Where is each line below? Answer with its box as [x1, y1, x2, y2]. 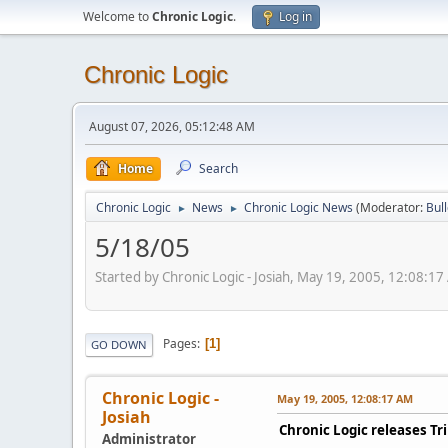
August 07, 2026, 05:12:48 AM [89, 118, 255, 135]
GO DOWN [91, 336, 147, 352]
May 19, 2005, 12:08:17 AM [277, 390, 413, 406]
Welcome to [83, 8, 152, 25]
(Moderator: [356, 199, 426, 216]
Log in [279, 8, 312, 25]
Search [199, 160, 238, 177]
